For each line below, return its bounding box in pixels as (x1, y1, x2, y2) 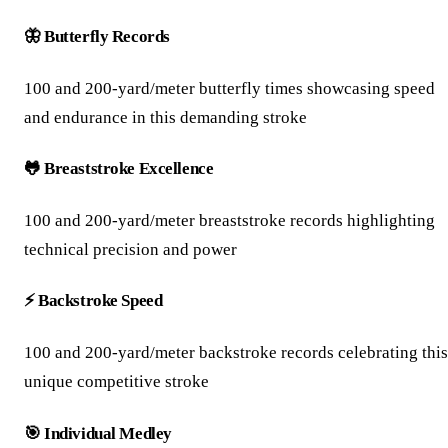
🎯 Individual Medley (24, 423, 172, 443)
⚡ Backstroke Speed (24, 291, 163, 311)
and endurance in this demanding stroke (24, 107, 307, 127)
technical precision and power (24, 239, 237, 259)
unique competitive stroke (24, 372, 209, 392)
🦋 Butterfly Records (24, 26, 170, 46)
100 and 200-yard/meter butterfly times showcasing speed (24, 78, 435, 98)
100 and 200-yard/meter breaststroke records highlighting (24, 210, 435, 230)
